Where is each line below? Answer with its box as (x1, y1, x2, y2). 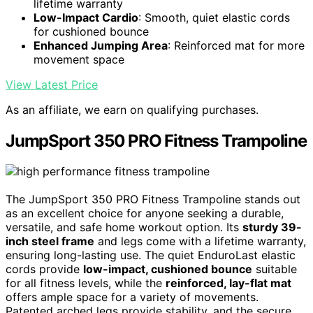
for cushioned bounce (34, 24, 149, 38)
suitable (252, 262, 297, 277)
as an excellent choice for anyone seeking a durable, (6, 206, 284, 221)
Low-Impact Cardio (34, 10, 138, 24)
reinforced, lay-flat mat (166, 276, 291, 291)
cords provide (6, 262, 83, 277)
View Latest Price (6, 77, 98, 92)
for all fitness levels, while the (6, 276, 166, 291)
